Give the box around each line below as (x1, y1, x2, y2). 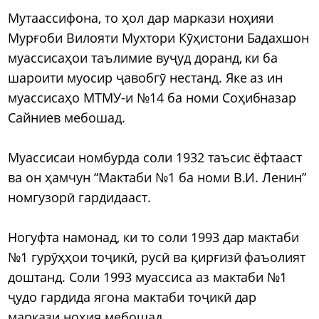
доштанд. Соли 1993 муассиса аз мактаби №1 (8, 268, 288, 286)
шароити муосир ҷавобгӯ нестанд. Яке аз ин (8, 68, 283, 86)
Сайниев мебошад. (8, 108, 125, 126)
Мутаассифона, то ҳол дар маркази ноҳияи (8, 9, 274, 26)
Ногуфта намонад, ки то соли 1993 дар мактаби (8, 228, 300, 246)
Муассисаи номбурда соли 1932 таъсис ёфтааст (8, 148, 303, 166)
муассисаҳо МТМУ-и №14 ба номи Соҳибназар (8, 88, 297, 106)
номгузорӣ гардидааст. (8, 188, 151, 206)
